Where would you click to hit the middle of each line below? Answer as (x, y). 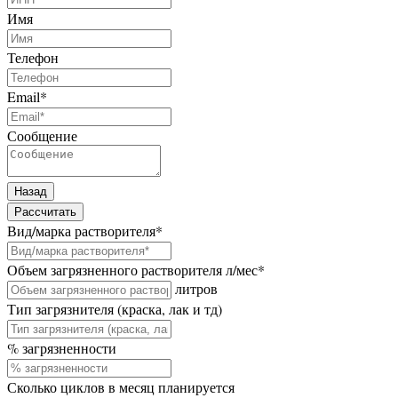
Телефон (33, 58)
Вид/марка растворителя (81, 231)
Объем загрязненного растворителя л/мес (132, 270)
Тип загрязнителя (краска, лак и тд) (115, 309)
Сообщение (42, 136)
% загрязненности (62, 348)
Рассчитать (45, 212)
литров (196, 289)
